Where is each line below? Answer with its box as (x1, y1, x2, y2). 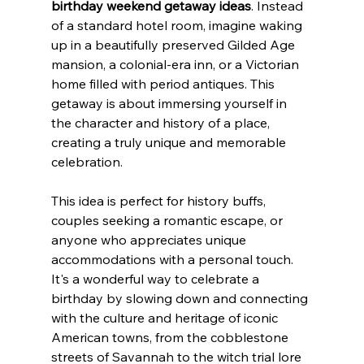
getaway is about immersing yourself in (50, 94, 290, 111)
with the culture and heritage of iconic (50, 309, 281, 326)
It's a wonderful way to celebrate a (50, 270, 262, 287)
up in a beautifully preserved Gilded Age (50, 36, 298, 53)
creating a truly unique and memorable (50, 133, 289, 150)
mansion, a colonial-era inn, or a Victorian (50, 55, 302, 72)
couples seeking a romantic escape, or (50, 211, 286, 228)
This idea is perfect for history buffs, (50, 192, 269, 209)
